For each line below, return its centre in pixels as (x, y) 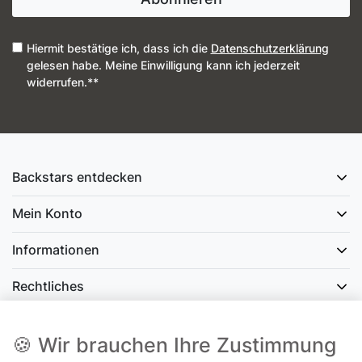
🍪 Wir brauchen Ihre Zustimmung (174, 345)
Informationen (56, 249)
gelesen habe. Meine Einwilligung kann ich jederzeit (163, 65)
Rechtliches (48, 286)
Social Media (51, 322)
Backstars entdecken (77, 177)
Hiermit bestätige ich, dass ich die (118, 48)
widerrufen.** (62, 82)
